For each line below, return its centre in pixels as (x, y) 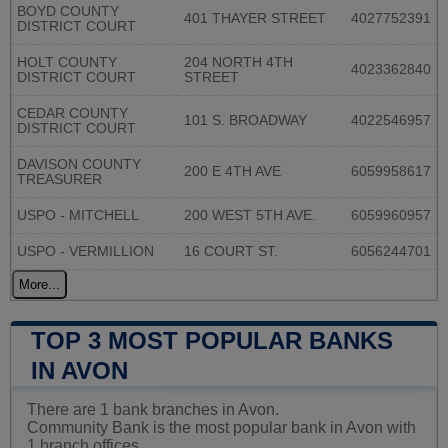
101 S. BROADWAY (245, 121)
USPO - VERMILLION (85, 252)
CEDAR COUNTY (72, 114)
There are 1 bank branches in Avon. (153, 410)
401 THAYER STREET (255, 19)
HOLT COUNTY (67, 63)
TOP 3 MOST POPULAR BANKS (212, 341)
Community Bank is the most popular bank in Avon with (221, 428)
